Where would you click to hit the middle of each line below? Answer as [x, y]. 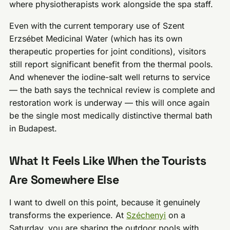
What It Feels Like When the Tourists [108, 161]
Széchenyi [146, 215]
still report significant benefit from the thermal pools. [111, 64]
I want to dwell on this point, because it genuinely [105, 203]
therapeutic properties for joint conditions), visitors [108, 52]
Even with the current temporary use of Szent [97, 26]
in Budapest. [33, 129]
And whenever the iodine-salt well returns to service [110, 77]
